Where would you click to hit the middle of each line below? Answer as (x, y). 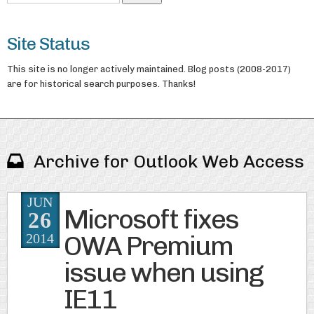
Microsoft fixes (151, 220)
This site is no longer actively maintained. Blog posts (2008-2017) (149, 69)
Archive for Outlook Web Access (169, 161)
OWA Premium (148, 246)
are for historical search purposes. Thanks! (101, 83)
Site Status (48, 44)
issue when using (163, 273)
